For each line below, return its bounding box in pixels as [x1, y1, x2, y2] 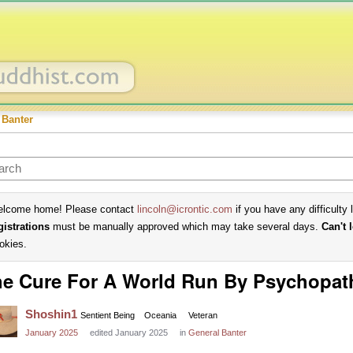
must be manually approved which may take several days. [50, 221, 321, 232]
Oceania [144, 310, 176, 320]
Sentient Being [80, 310, 135, 320]
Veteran [188, 310, 217, 320]
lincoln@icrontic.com [137, 203, 232, 215]
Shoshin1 [25, 307, 77, 321]
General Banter [188, 328, 247, 337]
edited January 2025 [90, 328, 168, 337]
